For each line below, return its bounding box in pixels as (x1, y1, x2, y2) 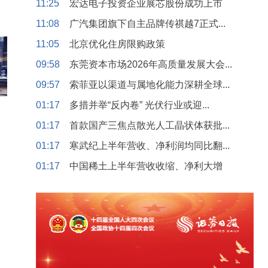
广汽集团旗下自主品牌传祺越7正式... (69, 19, 226, 29)
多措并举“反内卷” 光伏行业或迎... (69, 100, 209, 110)
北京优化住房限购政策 (69, 39, 165, 49)
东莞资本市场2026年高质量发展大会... (69, 59, 232, 69)
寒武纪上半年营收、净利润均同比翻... (69, 141, 230, 151)
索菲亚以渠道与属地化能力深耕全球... (69, 80, 230, 90)
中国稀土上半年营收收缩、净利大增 (69, 161, 223, 171)
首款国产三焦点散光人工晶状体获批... (69, 120, 230, 130)
